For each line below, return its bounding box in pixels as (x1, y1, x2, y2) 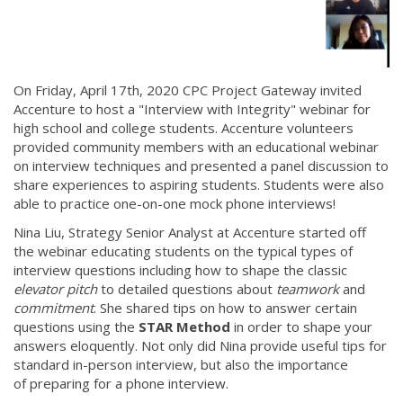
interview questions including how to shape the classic (13, 260, 347, 279)
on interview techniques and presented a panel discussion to (13, 157, 389, 175)
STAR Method (139, 317, 234, 336)
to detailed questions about (97, 279, 276, 298)
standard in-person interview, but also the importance (13, 354, 348, 373)
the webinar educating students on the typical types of (13, 241, 353, 260)
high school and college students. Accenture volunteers (13, 119, 354, 138)
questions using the (13, 317, 139, 336)
